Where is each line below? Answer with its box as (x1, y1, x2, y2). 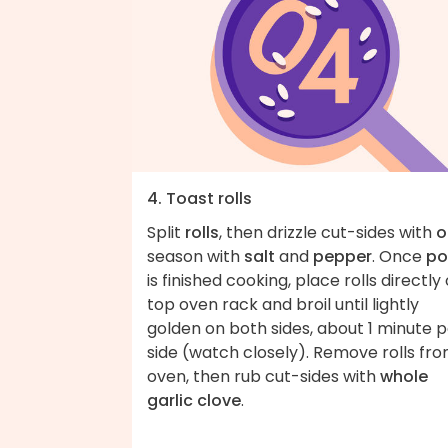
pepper (313, 245, 372, 269)
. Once (372, 245, 426, 269)
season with (147, 245, 244, 269)
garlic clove (147, 389, 241, 413)
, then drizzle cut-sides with (219, 221, 436, 245)
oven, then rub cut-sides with (147, 365, 380, 389)
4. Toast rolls (147, 187, 252, 211)
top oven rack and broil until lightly (147, 293, 419, 317)
